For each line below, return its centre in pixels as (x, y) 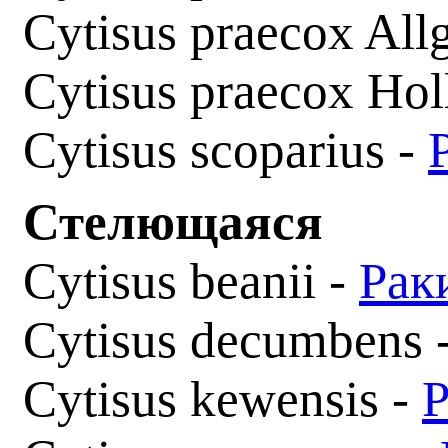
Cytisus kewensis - (222, 398)
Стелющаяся (179, 221)
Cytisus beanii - (191, 280)
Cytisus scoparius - (225, 149)
